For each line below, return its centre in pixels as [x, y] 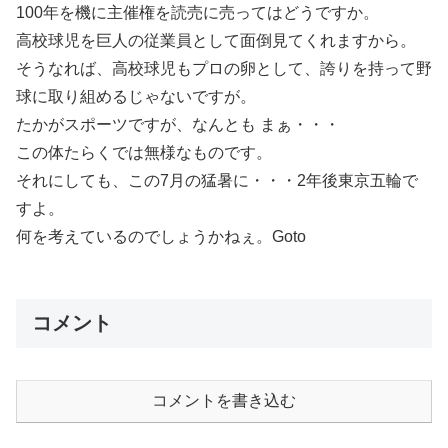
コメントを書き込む [224, 401]
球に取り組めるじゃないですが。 [136, 96]
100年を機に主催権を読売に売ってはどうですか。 [197, 12]
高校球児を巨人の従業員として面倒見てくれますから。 [216, 40]
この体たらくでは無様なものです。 [144, 152]
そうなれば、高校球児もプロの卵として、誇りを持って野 [224, 68]
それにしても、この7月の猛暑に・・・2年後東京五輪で [217, 180]
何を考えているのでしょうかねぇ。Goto [161, 236]
